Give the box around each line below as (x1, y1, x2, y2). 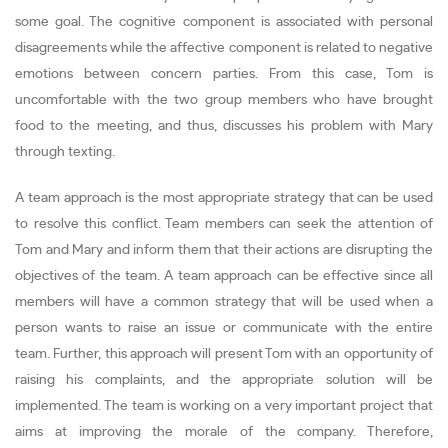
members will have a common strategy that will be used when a (15, 295, 433, 309)
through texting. (15, 145, 115, 159)
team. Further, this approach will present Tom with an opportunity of (15, 347, 433, 361)
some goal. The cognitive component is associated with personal (15, 15, 433, 29)
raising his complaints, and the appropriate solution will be (15, 373, 433, 387)
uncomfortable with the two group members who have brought (15, 93, 433, 107)
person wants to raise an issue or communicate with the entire (15, 321, 433, 335)
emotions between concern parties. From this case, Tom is (15, 67, 433, 81)
